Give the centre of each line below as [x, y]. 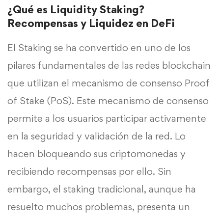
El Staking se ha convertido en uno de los [99, 48]
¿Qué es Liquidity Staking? [76, 10]
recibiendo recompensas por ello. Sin [89, 172]
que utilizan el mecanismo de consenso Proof [109, 83]
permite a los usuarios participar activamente [107, 119]
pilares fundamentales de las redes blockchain [109, 66]
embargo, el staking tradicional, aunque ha [102, 189]
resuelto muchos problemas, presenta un [99, 207]
